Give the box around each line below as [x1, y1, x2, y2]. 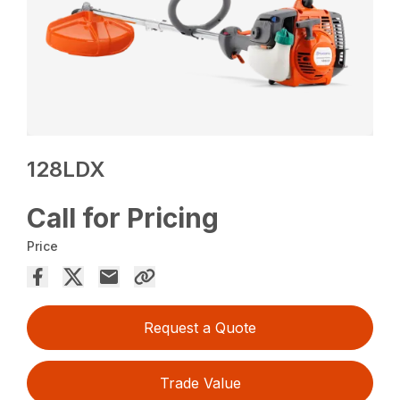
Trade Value [159, 374, 241, 393]
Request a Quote [144, 319, 256, 337]
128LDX [27, 156, 106, 183]
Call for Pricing [27, 202, 220, 235]
